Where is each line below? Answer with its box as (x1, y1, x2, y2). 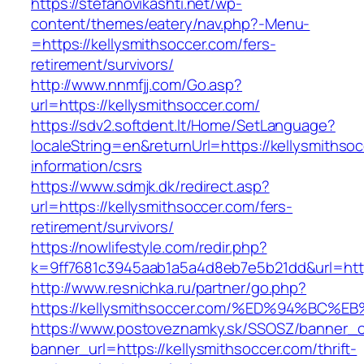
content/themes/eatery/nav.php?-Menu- (31, 13, 310, 35)
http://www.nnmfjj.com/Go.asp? (31, 74, 243, 96)
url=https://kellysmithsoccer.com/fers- (31, 196, 293, 218)
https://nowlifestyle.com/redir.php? (31, 236, 267, 258)
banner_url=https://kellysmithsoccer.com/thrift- (31, 338, 357, 360)
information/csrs (31, 155, 142, 177)
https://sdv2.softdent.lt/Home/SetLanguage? (31, 115, 336, 136)
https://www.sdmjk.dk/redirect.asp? (31, 175, 270, 197)
